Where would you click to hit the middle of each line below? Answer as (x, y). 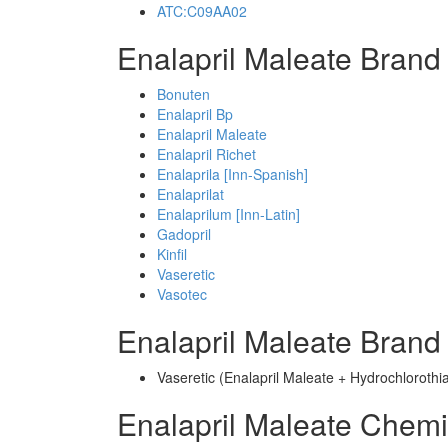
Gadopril (184, 234)
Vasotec (182, 294)
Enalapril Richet (206, 154)
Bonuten (183, 94)
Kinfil (172, 254)
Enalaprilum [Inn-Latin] (228, 214)
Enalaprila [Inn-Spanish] (232, 174)
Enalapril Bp (195, 114)
